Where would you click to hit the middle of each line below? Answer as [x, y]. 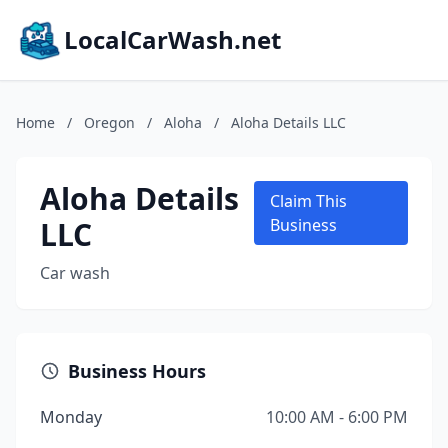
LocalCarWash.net [172, 39]
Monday [71, 417]
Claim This [308, 201]
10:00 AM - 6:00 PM [337, 417]
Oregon [109, 122]
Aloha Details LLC [288, 122]
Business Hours [137, 371]
